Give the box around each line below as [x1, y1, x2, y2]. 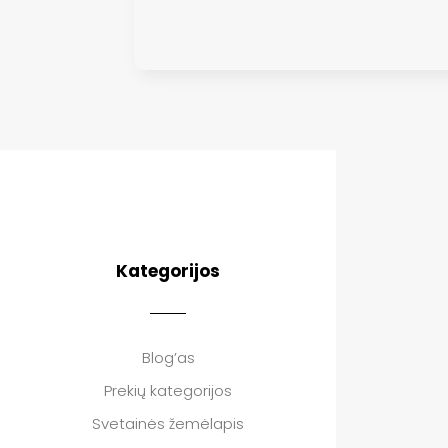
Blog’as [141, 347, 195, 369]
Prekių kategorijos [104, 380, 232, 402]
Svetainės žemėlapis [92, 413, 244, 435]
